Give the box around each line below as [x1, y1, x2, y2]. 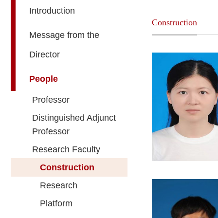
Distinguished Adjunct [32, 113, 116, 123]
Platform [40, 199, 73, 208]
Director [29, 50, 60, 59]
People [29, 74, 58, 84]
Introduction [29, 6, 75, 16]
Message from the [29, 30, 99, 40]
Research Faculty [32, 145, 100, 154]
